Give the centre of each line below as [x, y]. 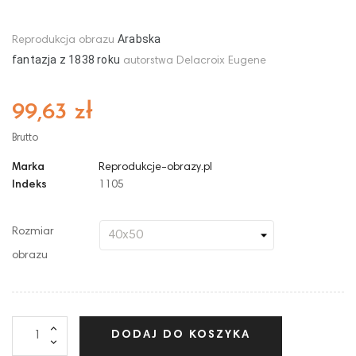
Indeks [29, 185]
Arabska [139, 39]
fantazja [35, 59]
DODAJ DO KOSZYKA [181, 336]
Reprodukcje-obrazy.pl [155, 167]
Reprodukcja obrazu [65, 40]
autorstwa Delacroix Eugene [195, 61]
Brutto [25, 138]
